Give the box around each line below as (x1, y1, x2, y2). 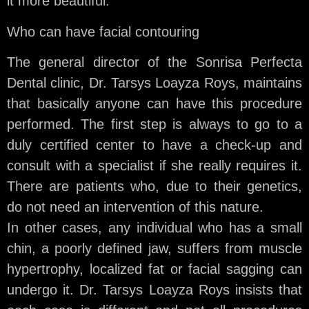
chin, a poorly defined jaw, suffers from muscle (7, 240, 302, 256)
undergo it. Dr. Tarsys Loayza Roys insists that (7, 281, 302, 297)
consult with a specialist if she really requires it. (7, 157, 302, 173)
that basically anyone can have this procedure (7, 95, 302, 111)
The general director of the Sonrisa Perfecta (7, 54, 302, 70)
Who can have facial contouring (7, 23, 199, 39)
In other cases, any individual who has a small (7, 219, 302, 235)
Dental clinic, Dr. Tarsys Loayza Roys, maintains (7, 74, 302, 90)
